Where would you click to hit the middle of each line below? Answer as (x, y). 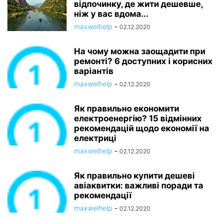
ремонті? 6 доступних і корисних (143, 61)
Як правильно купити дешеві (134, 176)
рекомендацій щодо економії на (142, 128)
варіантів (94, 71)
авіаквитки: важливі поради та (139, 185)
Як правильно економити (127, 109)
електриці (95, 138)
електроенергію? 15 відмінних (138, 118)
